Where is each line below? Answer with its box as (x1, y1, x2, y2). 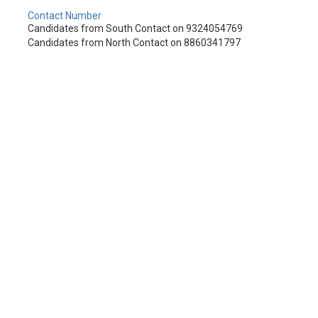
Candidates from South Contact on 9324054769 (28, 22, 243, 34)
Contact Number (28, 9, 102, 21)
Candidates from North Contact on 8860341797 (28, 36, 241, 48)
